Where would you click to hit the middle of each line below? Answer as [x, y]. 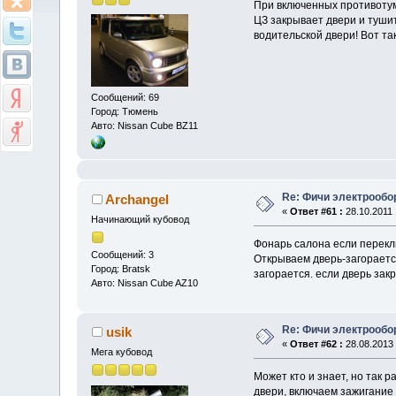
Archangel [137, 200]
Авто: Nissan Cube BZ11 [145, 125]
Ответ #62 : [317, 344]
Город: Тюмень [125, 111]
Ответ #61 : [317, 212]
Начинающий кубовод [141, 219]
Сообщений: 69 [126, 97]
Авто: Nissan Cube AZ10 [145, 283]
